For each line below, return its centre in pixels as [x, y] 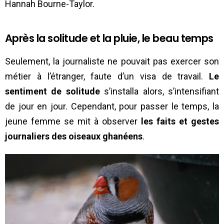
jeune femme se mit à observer [73, 121]
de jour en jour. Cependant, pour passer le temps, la [112, 106]
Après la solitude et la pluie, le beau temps [109, 38]
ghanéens [122, 136]
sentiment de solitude [52, 91]
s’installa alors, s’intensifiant [159, 91]
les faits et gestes [180, 121]
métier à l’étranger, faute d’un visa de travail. [107, 76]
